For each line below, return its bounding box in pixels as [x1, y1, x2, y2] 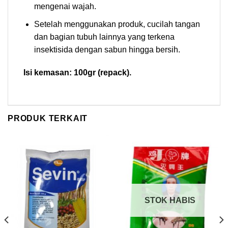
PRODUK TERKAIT [8, 114, 88, 123]
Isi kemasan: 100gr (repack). [23, 68, 131, 77]
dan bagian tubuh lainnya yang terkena [34, 32, 175, 41]
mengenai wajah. [34, 2, 96, 11]
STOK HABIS [144, 195, 195, 205]
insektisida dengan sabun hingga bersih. [34, 45, 180, 54]
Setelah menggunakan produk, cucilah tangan [34, 19, 200, 28]
